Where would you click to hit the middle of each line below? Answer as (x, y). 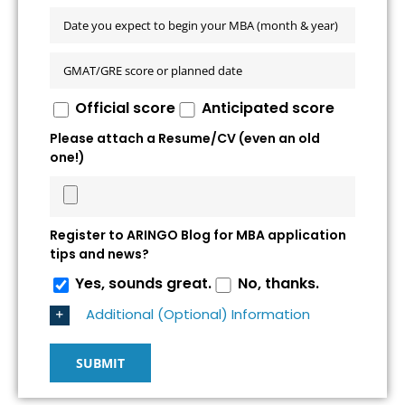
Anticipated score (268, 108)
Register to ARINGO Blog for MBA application (198, 235)
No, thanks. (278, 284)
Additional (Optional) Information (198, 314)
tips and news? (99, 254)
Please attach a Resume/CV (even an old (184, 139)
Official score (126, 108)
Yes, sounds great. (144, 284)
